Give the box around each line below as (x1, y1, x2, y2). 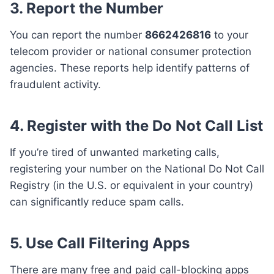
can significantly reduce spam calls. (10, 196, 184, 209)
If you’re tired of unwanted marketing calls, (10, 146, 220, 159)
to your (211, 29, 248, 42)
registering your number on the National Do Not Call (10, 163, 264, 176)
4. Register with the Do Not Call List (10, 117, 263, 135)
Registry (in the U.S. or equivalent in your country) (10, 179, 253, 192)
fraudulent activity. (10, 78, 101, 91)
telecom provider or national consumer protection (10, 45, 251, 58)
